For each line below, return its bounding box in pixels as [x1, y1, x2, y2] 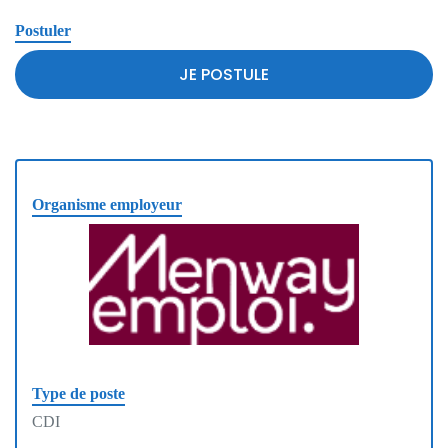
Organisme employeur [32, 195, 182, 213]
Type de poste [32, 384, 125, 402]
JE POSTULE [179, 62, 269, 86]
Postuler [15, 21, 71, 39]
